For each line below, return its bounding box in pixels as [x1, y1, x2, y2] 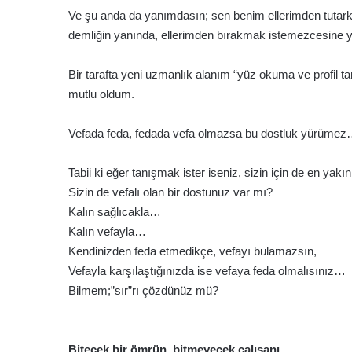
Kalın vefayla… [68, 225, 146, 239]
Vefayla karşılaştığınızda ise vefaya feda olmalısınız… [68, 264, 346, 278]
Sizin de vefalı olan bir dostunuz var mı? [68, 185, 273, 200]
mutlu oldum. [68, 87, 134, 101]
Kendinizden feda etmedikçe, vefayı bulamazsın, [68, 244, 317, 258]
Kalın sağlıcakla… [68, 205, 161, 219]
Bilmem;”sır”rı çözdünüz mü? [68, 284, 218, 298]
